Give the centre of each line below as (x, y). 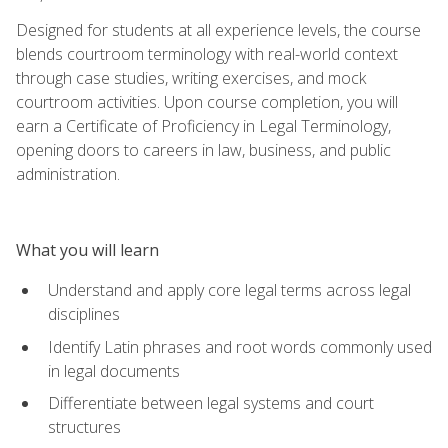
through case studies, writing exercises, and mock (191, 77)
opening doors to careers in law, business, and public (203, 149)
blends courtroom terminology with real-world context (207, 53)
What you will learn (87, 249)
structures (84, 427)
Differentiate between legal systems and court (211, 403)
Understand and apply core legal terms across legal (229, 289)
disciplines (84, 313)
